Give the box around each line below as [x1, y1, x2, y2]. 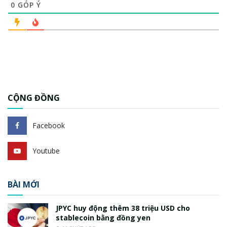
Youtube [32, 146, 60, 156]
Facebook [32, 121, 65, 131]
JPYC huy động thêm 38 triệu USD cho [56, 203, 190, 213]
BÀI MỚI [8, 179, 40, 191]
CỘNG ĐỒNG [8, 92, 60, 104]
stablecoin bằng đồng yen [56, 213, 150, 223]
